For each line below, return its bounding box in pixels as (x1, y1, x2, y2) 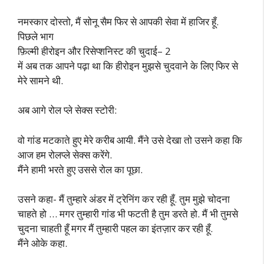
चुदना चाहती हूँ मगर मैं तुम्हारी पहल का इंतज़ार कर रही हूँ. (18, 222, 213, 235)
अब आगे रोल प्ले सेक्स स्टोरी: (18, 103, 117, 117)
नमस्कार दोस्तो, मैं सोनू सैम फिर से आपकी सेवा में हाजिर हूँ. (18, 14, 219, 28)
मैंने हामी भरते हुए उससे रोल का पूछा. (18, 162, 143, 176)
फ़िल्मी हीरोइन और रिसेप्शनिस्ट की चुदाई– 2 (18, 44, 171, 58)
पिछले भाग (18, 29, 54, 43)
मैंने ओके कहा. (18, 236, 67, 250)
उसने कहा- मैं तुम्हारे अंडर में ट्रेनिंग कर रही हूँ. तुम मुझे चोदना (18, 192, 230, 206)
